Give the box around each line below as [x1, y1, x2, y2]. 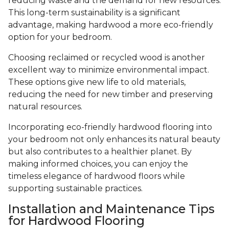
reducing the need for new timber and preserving [8, 89, 213, 100]
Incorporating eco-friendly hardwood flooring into [8, 122, 212, 132]
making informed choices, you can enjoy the [8, 159, 188, 169]
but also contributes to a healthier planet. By [8, 147, 192, 157]
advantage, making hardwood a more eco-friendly [8, 20, 213, 30]
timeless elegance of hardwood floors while [8, 171, 185, 181]
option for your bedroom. [8, 32, 112, 42]
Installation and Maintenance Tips [8, 201, 215, 217]
